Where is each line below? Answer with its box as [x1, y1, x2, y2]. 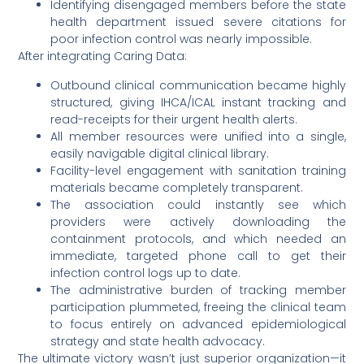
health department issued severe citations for [50, 14, 346, 31]
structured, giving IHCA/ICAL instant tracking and [50, 93, 346, 110]
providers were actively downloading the [50, 213, 346, 230]
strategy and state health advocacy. [50, 332, 266, 349]
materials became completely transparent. [50, 179, 304, 196]
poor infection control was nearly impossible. [50, 31, 313, 48]
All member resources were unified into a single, [50, 128, 346, 145]
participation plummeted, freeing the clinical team [50, 298, 346, 315]
